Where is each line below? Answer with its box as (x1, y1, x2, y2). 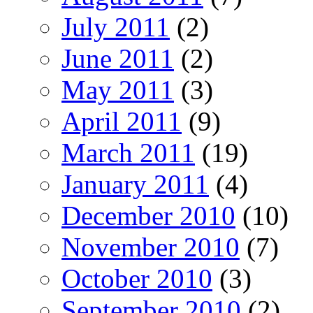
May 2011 (61, 74, 174, 105)
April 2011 (61, 105, 182, 136)
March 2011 (61, 137, 195, 168)
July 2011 (61, 11, 170, 42)
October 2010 (61, 263, 212, 293)
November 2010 (61, 231, 240, 262)
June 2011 (61, 43, 174, 73)
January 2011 (61, 168, 209, 199)
